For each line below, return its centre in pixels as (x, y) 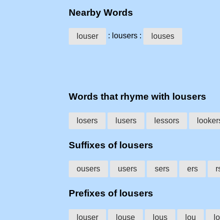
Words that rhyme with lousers (137, 97)
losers (87, 120)
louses (163, 36)
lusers (126, 120)
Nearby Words (101, 12)
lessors (167, 120)
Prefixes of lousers (111, 193)
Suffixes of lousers (111, 145)
